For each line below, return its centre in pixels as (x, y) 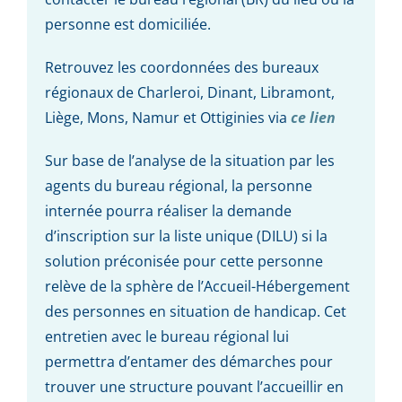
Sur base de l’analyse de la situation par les (189, 160)
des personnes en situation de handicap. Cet (195, 311)
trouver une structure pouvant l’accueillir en (194, 386)
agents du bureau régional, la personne (178, 185)
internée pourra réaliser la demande (168, 210)
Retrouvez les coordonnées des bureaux (181, 67)
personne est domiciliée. (127, 24)
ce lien (313, 117)
